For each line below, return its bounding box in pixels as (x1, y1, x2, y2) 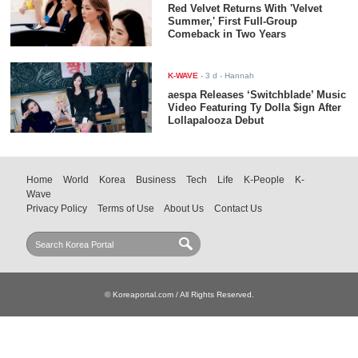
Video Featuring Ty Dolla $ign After (168, 101, 342, 114)
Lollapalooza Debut (168, 114, 265, 127)
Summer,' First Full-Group (168, 14, 298, 27)
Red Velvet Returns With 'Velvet (168, 2, 323, 14)
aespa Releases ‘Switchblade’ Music (168, 89, 347, 101)
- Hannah (217, 71, 255, 81)
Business (136, 174, 177, 186)
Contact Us (214, 203, 263, 215)
